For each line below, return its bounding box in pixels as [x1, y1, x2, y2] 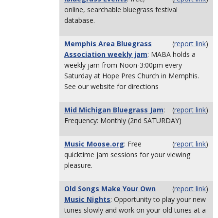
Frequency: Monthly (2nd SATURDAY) [64, 116, 182, 125]
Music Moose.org [64, 139, 124, 148]
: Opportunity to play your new [110, 195, 206, 204]
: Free [124, 139, 142, 148]
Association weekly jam [64, 50, 147, 59]
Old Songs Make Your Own [64, 184, 156, 193]
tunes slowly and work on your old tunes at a [64, 205, 206, 215]
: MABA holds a [147, 50, 196, 59]
